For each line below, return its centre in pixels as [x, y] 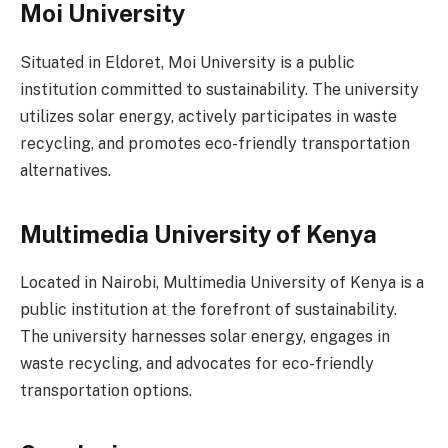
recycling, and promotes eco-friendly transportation [215, 144]
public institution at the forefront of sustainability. [208, 310]
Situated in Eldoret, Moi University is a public [187, 63]
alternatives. [65, 171]
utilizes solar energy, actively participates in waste [208, 117]
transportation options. [106, 391]
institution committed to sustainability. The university [219, 90]
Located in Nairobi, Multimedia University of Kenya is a [222, 283]
